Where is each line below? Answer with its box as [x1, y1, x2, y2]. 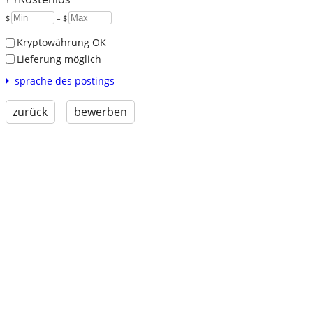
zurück [13, 104, 48, 120]
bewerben [73, 104, 127, 120]
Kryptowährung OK [16, 36, 106, 50]
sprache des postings [14, 74, 115, 88]
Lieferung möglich [16, 52, 101, 66]
